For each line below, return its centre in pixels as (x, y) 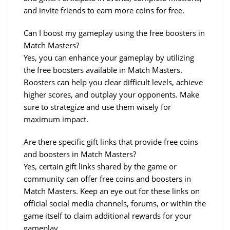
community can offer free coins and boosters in (107, 178)
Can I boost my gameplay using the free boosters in (114, 33)
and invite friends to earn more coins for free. (104, 10)
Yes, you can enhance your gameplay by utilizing (109, 57)
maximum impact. (56, 119)
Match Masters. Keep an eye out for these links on (112, 191)
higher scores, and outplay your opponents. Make (111, 94)
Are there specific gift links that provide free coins (111, 141)
